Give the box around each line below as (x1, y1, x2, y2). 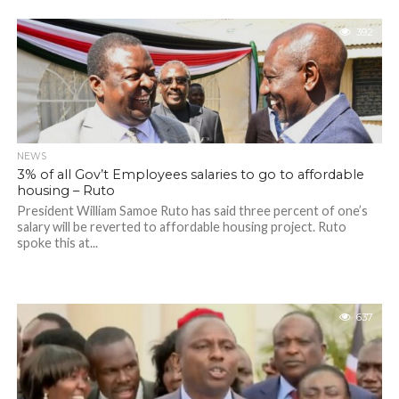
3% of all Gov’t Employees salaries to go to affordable (16, 167, 364, 183)
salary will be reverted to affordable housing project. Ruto (16, 219, 346, 234)
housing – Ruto (16, 183, 115, 199)
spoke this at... (16, 235, 98, 250)
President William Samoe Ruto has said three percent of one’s (16, 203, 368, 218)
